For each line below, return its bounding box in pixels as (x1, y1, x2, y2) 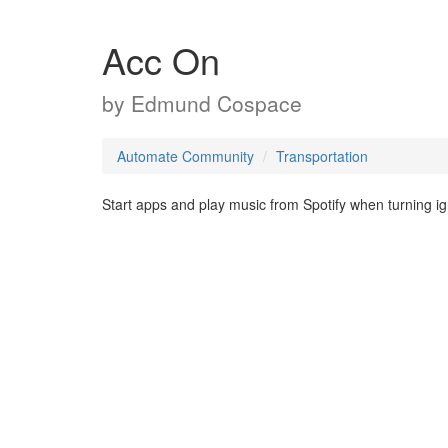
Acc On (102, 34, 220, 85)
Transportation (276, 146, 368, 166)
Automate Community (117, 146, 254, 166)
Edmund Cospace (131, 88, 302, 118)
